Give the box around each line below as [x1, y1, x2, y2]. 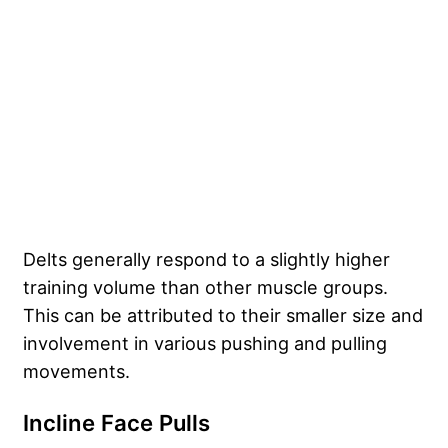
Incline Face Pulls [23, 409, 210, 436]
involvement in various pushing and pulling [23, 331, 387, 354]
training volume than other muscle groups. [23, 275, 388, 298]
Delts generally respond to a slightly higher [23, 247, 390, 270]
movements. [23, 359, 130, 382]
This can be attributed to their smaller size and [23, 303, 423, 326]
